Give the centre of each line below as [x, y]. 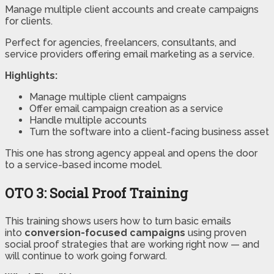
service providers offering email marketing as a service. [130, 54]
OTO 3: [27, 193]
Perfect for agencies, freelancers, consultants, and [120, 43]
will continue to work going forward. [86, 256]
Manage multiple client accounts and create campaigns [132, 10]
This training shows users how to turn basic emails [118, 221]
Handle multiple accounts [88, 120]
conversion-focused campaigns [105, 233]
